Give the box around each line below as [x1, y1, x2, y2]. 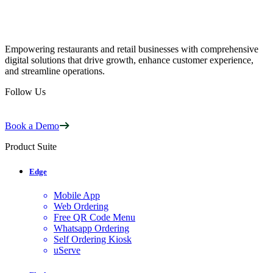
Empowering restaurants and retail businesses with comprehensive [5, 43, 258, 54]
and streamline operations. [5, 65, 105, 76]
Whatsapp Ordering [54, 223, 129, 234]
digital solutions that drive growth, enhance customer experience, [5, 54, 253, 65]
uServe [54, 245, 80, 256]
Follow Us [5, 86, 46, 97]
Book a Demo [5, 120, 59, 131]
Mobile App [54, 190, 100, 201]
